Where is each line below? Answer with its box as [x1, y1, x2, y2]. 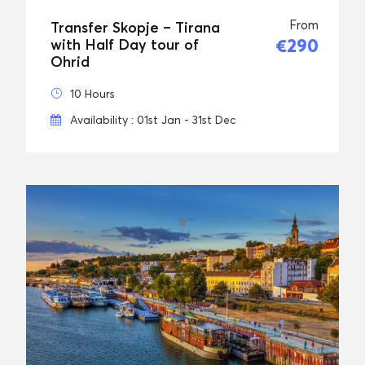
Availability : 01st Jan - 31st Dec [70, 112, 235, 126]
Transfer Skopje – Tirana [51, 18, 220, 36]
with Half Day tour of [51, 35, 199, 53]
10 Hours [70, 86, 115, 100]
